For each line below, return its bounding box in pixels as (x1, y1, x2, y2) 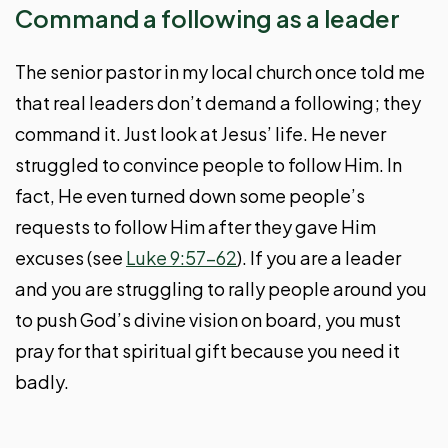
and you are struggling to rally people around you (15, 276, 427, 300)
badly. (15, 369, 69, 393)
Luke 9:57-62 (126, 245, 237, 269)
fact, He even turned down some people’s (15, 183, 365, 207)
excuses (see (15, 245, 126, 269)
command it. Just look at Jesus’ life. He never (15, 121, 386, 145)
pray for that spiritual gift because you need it (15, 338, 400, 362)
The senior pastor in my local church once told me (15, 59, 425, 83)
